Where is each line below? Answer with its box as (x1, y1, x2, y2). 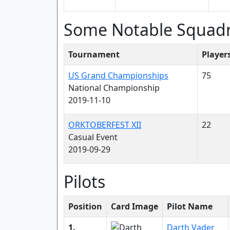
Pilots (64, 170, 105, 193)
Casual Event (68, 131, 118, 143)
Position (68, 201, 102, 212)
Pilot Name (167, 201, 213, 212)
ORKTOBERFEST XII (68, 119, 141, 130)
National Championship (68, 82, 160, 93)
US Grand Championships (68, 70, 168, 81)
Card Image (111, 201, 158, 212)
